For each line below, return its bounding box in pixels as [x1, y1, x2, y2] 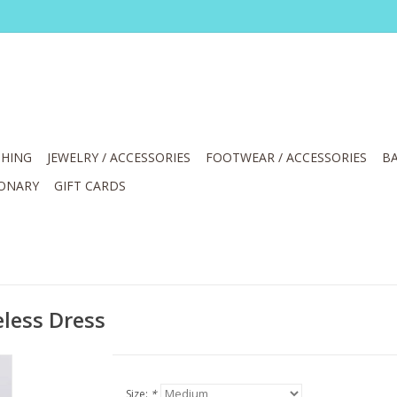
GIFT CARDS [54, 177, 126, 194]
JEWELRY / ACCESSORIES [47, 149, 191, 166]
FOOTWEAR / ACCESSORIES [206, 149, 367, 166]
